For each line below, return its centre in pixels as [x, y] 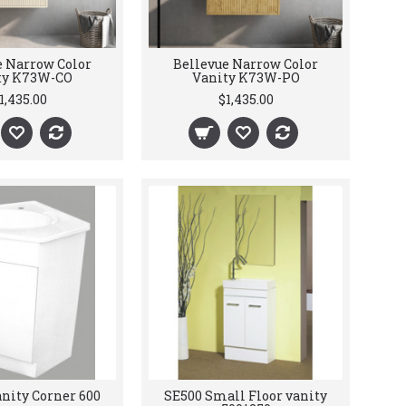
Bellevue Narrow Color [246, 64]
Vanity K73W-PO [246, 77]
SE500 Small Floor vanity [246, 396]
